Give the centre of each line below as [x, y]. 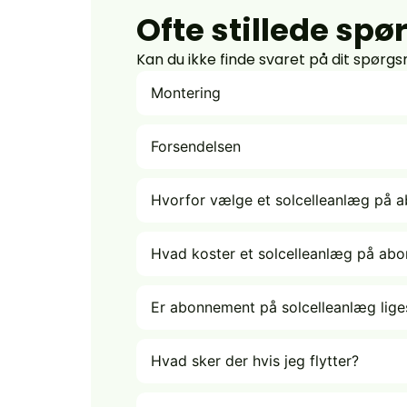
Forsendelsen [195, 146]
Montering [185, 92]
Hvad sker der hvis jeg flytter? [254, 360]
